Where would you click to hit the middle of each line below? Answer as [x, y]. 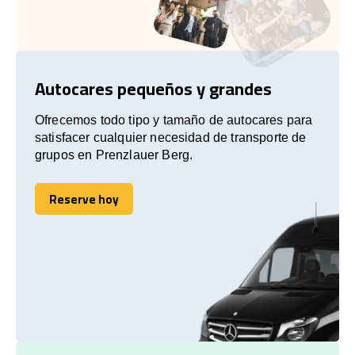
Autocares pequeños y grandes [153, 88]
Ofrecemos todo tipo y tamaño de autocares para [174, 120]
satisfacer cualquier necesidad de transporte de [171, 137]
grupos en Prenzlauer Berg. [114, 155]
